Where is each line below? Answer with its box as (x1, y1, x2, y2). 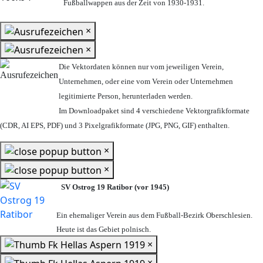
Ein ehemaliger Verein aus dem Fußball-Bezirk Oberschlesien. (56, 210, 252, 220)
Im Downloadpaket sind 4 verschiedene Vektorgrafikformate (59, 106, 249, 116)
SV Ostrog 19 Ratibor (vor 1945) (61, 182, 169, 191)
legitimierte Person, (59, 92, 120, 101)
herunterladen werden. (122, 92, 193, 101)
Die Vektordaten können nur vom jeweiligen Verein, (59, 62, 224, 72)
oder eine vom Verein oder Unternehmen (105, 77, 233, 86)
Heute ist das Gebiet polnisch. (56, 224, 151, 234)
